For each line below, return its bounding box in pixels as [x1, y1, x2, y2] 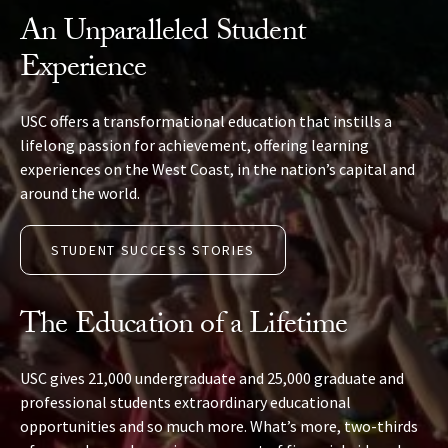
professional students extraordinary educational [20, 392, 351, 413]
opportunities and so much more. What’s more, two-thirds [20, 416, 418, 437]
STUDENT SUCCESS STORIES [51, 241, 256, 260]
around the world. [20, 183, 140, 204]
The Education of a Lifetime [20, 302, 348, 354]
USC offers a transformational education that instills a [20, 111, 392, 132]
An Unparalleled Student [20, 9, 306, 61]
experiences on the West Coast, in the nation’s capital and [20, 159, 415, 180]
